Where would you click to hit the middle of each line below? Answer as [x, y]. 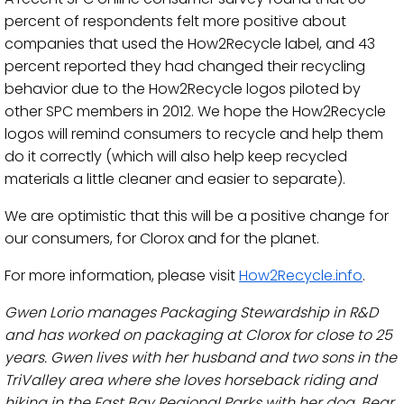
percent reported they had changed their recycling [185, 66]
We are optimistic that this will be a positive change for [197, 216]
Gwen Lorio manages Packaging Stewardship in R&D [191, 312]
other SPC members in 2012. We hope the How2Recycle [195, 111]
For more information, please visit [122, 275]
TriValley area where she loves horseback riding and [191, 380]
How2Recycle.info [301, 275]
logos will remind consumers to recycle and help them [194, 134]
